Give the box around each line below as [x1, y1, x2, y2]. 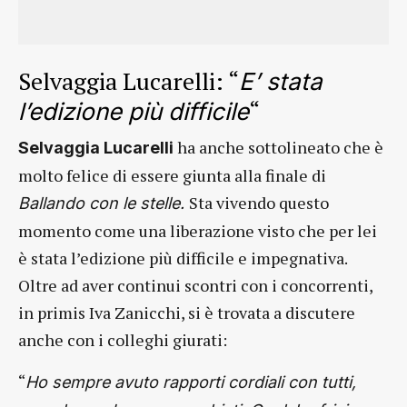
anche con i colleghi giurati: [18, 328, 227, 351]
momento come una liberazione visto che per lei [18, 219, 377, 242]
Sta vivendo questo [189, 191, 329, 213]
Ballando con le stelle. [18, 193, 189, 213]
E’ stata [239, 66, 323, 95]
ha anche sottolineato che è [177, 135, 383, 158]
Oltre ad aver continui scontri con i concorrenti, [18, 273, 372, 296]
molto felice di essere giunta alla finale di [18, 164, 326, 186]
